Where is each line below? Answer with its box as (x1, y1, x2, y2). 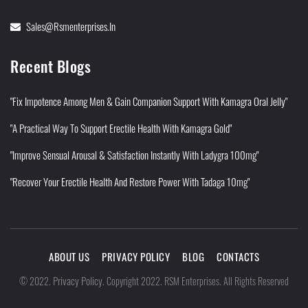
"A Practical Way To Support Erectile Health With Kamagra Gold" (10, 120, 232, 135)
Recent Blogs (10, 55, 91, 77)
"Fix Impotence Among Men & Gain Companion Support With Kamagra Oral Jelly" (10, 93, 287, 109)
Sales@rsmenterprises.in (26, 19, 115, 34)
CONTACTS (217, 249, 259, 264)
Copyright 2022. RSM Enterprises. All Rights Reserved (107, 274, 289, 288)
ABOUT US (49, 249, 89, 264)
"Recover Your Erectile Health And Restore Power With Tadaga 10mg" (10, 174, 250, 189)
